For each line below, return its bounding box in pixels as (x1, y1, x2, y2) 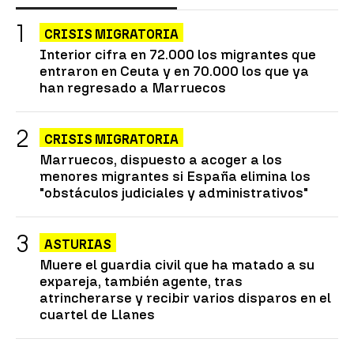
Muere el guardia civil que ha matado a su (40, 255, 314, 273)
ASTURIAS (44, 236, 111, 252)
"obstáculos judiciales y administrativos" (40, 183, 308, 201)
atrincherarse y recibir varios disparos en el (40, 288, 331, 306)
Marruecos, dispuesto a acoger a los (40, 150, 282, 168)
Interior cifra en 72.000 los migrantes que (40, 45, 316, 62)
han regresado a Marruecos (40, 78, 226, 96)
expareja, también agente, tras (40, 272, 243, 289)
